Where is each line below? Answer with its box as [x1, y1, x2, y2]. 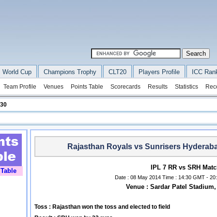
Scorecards [110, 83, 140, 90]
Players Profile [138, 68, 180, 76]
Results [147, 83, 168, 90]
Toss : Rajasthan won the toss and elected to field [34, 203, 170, 210]
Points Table [70, 83, 103, 90]
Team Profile [3, 83, 36, 90]
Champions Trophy [43, 68, 96, 76]
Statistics [174, 83, 198, 90]
